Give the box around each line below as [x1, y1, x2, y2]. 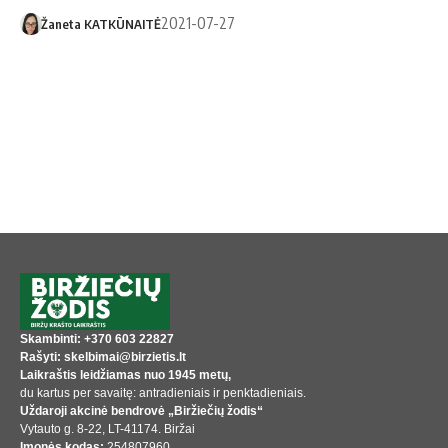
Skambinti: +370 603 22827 [20, 332, 174, 347]
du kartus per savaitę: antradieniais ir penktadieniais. [20, 386, 309, 401]
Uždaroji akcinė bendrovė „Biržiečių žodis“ [20, 404, 263, 419]
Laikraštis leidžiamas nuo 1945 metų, [20, 368, 231, 383]
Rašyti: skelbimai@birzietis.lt [20, 350, 186, 365]
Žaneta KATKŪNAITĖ [40, 15, 161, 32]
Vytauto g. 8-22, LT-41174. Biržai [20, 422, 195, 437]
